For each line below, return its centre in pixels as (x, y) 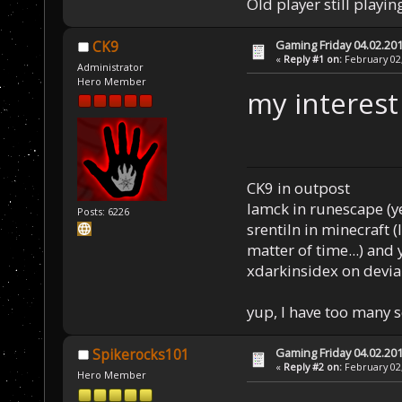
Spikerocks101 (140, 355)
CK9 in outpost (298, 188)
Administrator (111, 66)
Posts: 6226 (104, 211)
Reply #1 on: (313, 58)
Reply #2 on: (313, 367)
